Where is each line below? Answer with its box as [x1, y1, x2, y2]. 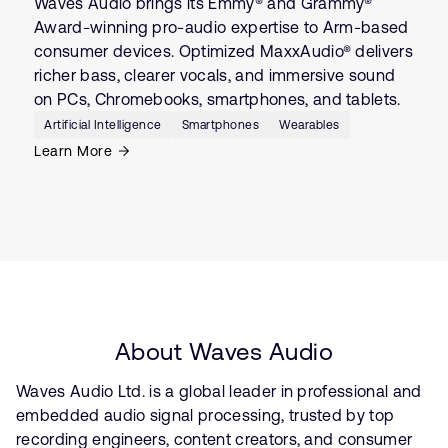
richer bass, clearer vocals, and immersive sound [34, 66, 396, 85]
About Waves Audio [114, 338, 334, 366]
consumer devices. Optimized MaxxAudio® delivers [34, 42, 414, 61]
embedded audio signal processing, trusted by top [16, 406, 395, 425]
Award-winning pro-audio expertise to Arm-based [34, 18, 409, 37]
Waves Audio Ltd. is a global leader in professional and [16, 382, 422, 401]
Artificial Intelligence [44, 118, 162, 133]
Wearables [279, 118, 340, 133]
